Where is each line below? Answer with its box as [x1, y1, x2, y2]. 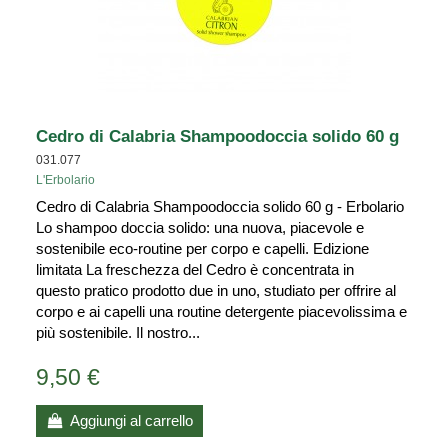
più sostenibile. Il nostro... [36, 323, 200, 341]
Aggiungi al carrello [69, 412, 193, 430]
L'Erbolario [36, 172, 95, 187]
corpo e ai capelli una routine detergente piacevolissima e [36, 302, 407, 320]
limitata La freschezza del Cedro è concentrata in [36, 260, 354, 278]
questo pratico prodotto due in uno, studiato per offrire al [36, 281, 396, 299]
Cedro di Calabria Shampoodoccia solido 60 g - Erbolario [36, 197, 404, 215]
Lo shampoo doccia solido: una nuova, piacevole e [36, 218, 364, 236]
